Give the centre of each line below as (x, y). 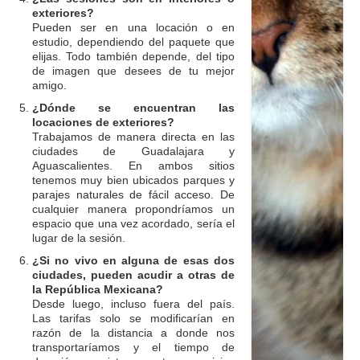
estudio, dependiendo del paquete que (133, 41)
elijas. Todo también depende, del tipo (133, 56)
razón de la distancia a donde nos (133, 332)
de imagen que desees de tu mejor (133, 70)
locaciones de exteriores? (103, 122)
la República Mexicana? (98, 289)
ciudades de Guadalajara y (133, 151)
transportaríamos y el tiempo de (133, 347)
